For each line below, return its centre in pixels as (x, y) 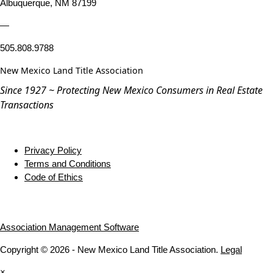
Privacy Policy (53, 151)
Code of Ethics (54, 177)
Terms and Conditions (68, 164)
